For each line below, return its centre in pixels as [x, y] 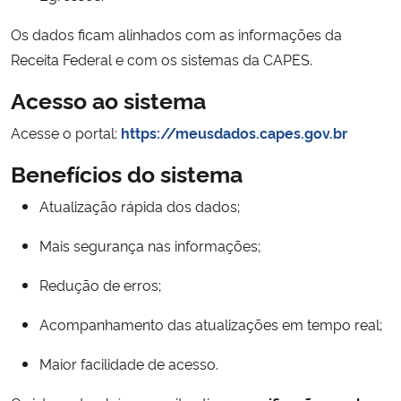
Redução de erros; [100, 285]
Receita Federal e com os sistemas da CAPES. [162, 59]
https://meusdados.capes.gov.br [234, 132]
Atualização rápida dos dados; [140, 206]
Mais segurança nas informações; [150, 245]
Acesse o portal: [64, 132]
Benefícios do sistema [127, 173]
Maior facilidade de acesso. [129, 363]
